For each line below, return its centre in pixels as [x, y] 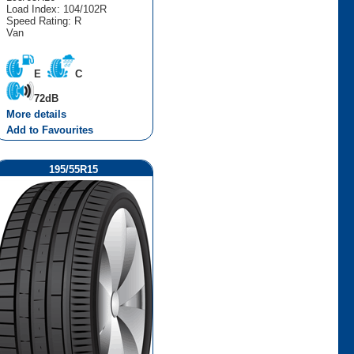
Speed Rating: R [43, 21]
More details [36, 114]
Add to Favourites [49, 130]
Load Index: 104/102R [56, 9]
